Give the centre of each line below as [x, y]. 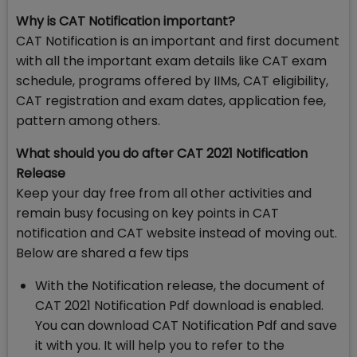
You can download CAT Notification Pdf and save [186, 326]
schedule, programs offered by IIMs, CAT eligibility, [172, 81]
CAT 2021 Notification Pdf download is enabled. [179, 306]
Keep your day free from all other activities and [164, 194]
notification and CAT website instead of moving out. [177, 233]
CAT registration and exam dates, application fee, [171, 101]
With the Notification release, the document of [180, 286]
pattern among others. [88, 121]
